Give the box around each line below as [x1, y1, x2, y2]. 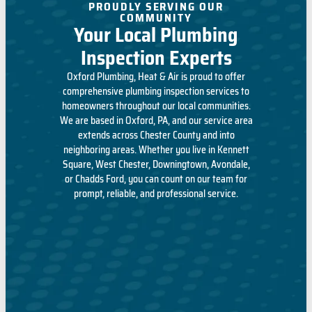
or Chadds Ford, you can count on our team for [65, 171, 247, 187]
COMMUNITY [120, 8, 192, 26]
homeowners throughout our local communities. [61, 97, 251, 114]
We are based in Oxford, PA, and [59, 112, 187, 128]
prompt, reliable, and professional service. [74, 185, 238, 201]
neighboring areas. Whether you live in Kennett [63, 141, 249, 157]
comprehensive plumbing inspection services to [63, 83, 249, 99]
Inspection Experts [80, 42, 232, 73]
